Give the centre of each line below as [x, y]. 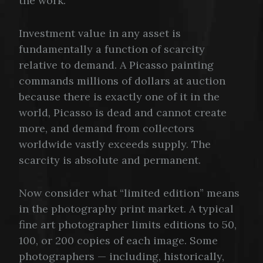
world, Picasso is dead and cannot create [123, 112]
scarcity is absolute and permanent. [110, 160]
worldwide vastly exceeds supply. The [115, 144]
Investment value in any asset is [100, 33]
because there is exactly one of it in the [119, 96]
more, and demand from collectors [107, 128]
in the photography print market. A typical [126, 208]
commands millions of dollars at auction [122, 80]
